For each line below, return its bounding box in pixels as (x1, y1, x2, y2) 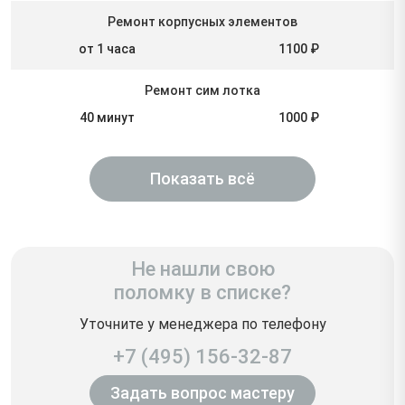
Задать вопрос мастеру (110, 383, 295, 402)
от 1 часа (78, 41, 136, 56)
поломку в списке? (114, 280, 291, 304)
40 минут (79, 109, 135, 125)
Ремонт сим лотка (145, 82, 260, 98)
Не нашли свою (130, 257, 275, 280)
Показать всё (150, 169, 255, 188)
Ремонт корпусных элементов (108, 14, 297, 29)
